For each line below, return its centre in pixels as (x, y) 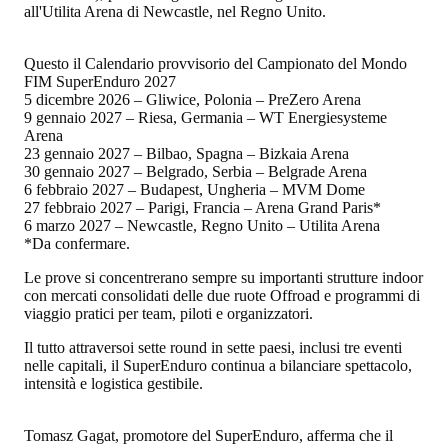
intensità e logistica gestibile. (113, 383)
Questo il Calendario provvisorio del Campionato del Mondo (215, 63)
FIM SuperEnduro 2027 (100, 81)
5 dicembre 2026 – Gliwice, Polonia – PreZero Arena (192, 99)
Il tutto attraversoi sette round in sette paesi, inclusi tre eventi (213, 347)
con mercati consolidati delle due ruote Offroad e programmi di (222, 295)
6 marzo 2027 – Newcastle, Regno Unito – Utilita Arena (202, 225)
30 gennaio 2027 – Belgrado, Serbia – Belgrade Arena (195, 171)
